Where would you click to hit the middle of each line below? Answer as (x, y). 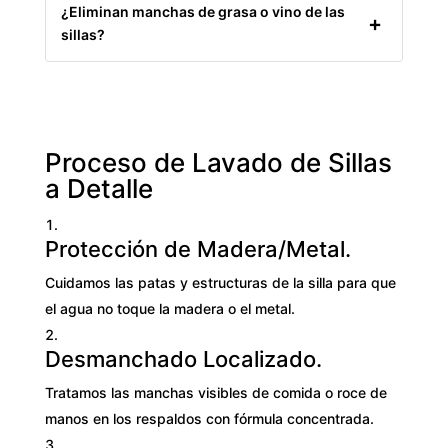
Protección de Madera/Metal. (197, 248)
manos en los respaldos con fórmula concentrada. (209, 418)
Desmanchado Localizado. (183, 358)
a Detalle (98, 188)
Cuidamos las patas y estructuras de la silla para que (220, 282)
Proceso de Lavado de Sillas (218, 162)
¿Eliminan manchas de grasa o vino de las (202, 11)
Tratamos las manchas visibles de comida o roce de (215, 392)
